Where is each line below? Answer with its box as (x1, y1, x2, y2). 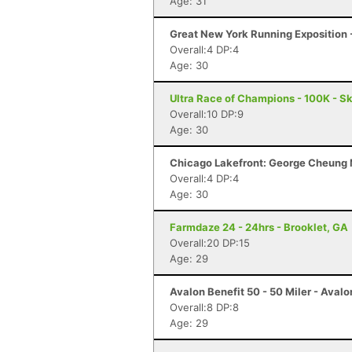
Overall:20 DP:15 (170, 236, 250, 249)
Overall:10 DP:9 (170, 108, 244, 120)
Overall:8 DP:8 (170, 301, 239, 313)
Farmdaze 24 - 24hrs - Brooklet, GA (170, 221, 348, 233)
